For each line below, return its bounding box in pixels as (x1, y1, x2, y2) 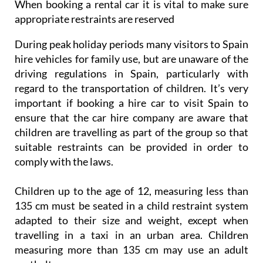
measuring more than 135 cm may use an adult (15, 243, 248, 257)
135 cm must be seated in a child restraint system (15, 199, 248, 213)
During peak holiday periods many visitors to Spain (15, 38, 248, 51)
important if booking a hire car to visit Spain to (15, 96, 248, 110)
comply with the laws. (15, 155, 113, 168)
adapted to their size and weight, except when (15, 214, 248, 227)
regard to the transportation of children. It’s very (15, 82, 248, 95)
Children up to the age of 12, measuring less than (15, 184, 248, 198)
